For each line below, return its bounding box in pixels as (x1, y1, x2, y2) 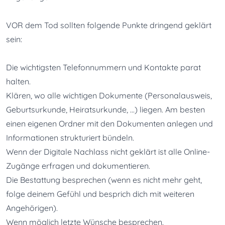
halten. (6, 76, 31, 87)
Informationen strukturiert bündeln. (6, 133, 134, 143)
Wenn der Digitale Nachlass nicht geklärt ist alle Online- (6, 147, 210, 157)
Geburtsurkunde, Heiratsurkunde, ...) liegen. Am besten (6, 104, 205, 115)
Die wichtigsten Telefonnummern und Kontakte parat (6, 62, 201, 73)
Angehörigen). (6, 203, 58, 213)
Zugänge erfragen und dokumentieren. (6, 161, 150, 171)
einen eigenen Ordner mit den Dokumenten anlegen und (6, 119, 213, 129)
